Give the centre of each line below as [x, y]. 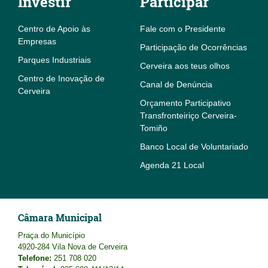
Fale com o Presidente [183, 29]
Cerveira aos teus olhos [185, 66]
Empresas [37, 42]
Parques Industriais [54, 60]
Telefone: [35, 258]
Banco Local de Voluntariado [194, 147]
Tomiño [154, 128]
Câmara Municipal [60, 218]
